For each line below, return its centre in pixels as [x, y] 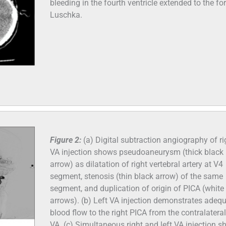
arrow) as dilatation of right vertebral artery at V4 [136, 164]
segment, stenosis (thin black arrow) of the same [136, 176]
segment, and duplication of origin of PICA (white [137, 188]
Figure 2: [67, 140]
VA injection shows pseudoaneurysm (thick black [137, 152]
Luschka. [66, 15]
